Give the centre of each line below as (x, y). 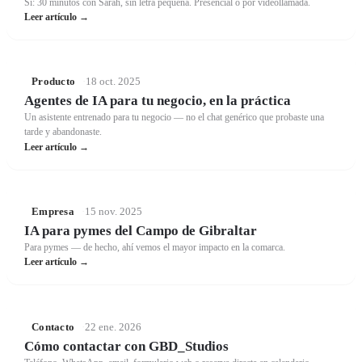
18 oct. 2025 (114, 82)
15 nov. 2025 (113, 211)
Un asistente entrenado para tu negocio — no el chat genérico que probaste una (175, 118)
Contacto (53, 326)
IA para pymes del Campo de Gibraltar (141, 231)
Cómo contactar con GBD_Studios (127, 346)
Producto (54, 82)
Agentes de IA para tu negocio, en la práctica (158, 101)
